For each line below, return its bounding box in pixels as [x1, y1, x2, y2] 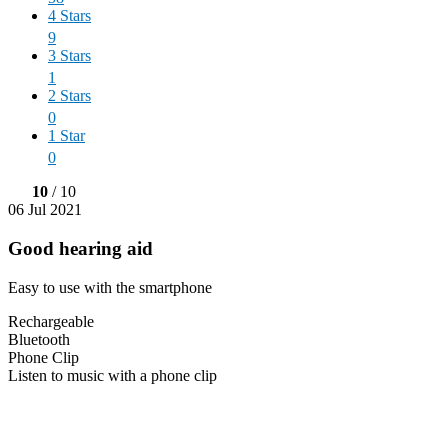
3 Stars [48, 47, 91, 65]
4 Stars [48, 7, 91, 25]
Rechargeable [8, 312, 94, 330]
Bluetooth [8, 330, 70, 348]
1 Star [48, 127, 85, 145]
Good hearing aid [8, 237, 153, 259]
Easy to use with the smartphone [8, 278, 212, 296]
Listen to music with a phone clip [8, 366, 217, 384]
